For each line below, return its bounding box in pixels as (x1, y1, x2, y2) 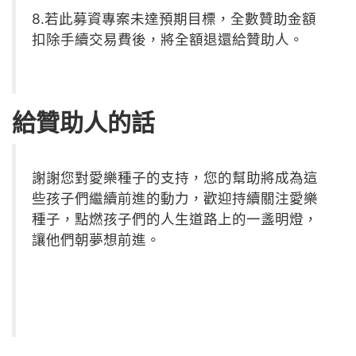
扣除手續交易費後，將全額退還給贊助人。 (32, 31, 304, 48)
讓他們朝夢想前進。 (32, 231, 161, 249)
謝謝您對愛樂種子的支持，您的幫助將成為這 (32, 169, 318, 187)
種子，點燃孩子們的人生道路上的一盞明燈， (32, 211, 318, 228)
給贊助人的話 (12, 108, 155, 137)
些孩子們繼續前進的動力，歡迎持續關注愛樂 (32, 190, 318, 207)
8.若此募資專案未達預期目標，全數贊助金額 (32, 10, 316, 28)
